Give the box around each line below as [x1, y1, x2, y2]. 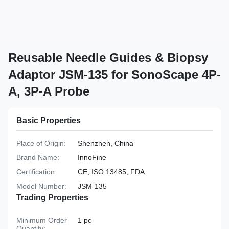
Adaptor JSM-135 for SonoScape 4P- [8, 67, 221, 81]
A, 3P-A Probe [8, 84, 89, 98]
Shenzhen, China [78, 139, 133, 147]
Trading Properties [16, 193, 88, 202]
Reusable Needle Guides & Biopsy [8, 51, 208, 64]
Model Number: [16, 182, 66, 190]
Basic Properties [16, 116, 81, 125]
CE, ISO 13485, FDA [78, 168, 145, 176]
